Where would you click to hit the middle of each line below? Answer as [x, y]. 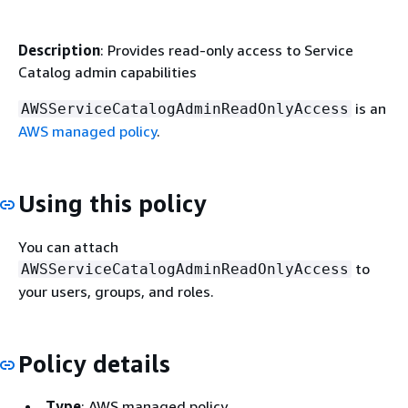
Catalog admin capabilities [107, 72]
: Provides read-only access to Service [227, 50]
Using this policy [112, 204]
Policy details [94, 363]
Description [59, 50]
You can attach [68, 246]
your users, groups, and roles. [116, 291]
